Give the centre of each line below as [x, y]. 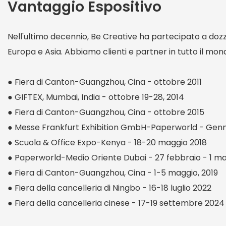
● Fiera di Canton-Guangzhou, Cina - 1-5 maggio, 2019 [113, 173]
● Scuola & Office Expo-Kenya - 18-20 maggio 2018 [107, 143]
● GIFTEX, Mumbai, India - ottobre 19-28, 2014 [96, 97]
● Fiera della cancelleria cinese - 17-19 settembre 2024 [116, 203]
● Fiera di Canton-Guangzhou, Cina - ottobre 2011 [105, 82]
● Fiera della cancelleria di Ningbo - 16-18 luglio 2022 [109, 188]
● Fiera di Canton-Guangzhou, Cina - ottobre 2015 [106, 112]
